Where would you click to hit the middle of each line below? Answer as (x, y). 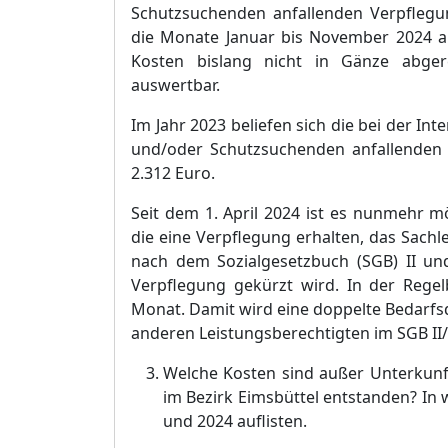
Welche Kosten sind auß (256, 373)
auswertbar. (175, 85)
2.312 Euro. (173, 173)
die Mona (168, 37)
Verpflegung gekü (201, 285)
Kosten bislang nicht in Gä (247, 61)
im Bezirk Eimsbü (228, 397)
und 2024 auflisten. (235, 421)
